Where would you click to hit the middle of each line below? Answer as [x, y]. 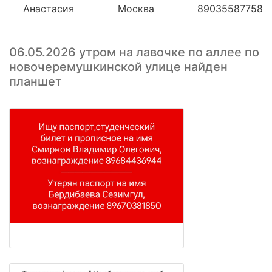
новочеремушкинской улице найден [118, 67]
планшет [36, 82]
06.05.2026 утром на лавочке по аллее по [134, 53]
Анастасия [49, 9]
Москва [136, 9]
